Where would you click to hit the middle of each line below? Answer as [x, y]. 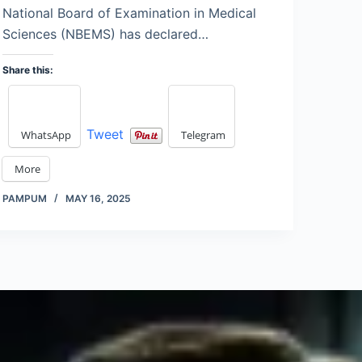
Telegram [203, 135]
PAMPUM [24, 199]
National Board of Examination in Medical [129, 13]
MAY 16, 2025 [98, 199]
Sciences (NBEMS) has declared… [105, 34]
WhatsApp [46, 135]
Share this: [27, 70]
